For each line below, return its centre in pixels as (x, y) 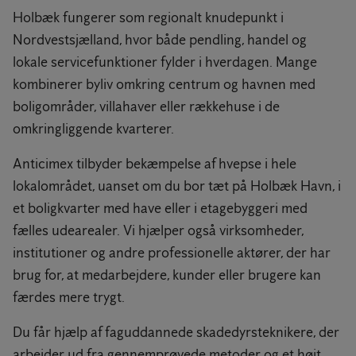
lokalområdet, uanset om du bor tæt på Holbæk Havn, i (177, 186)
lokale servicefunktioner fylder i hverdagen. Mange (165, 62)
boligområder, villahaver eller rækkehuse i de (146, 106)
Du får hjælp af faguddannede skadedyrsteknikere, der (176, 332)
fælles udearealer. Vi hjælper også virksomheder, (158, 230)
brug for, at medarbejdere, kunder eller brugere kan (167, 275)
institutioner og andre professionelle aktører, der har (172, 253)
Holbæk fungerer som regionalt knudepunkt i (148, 17)
